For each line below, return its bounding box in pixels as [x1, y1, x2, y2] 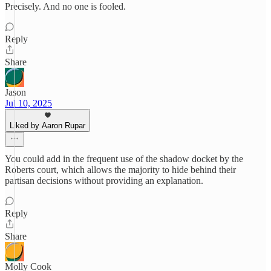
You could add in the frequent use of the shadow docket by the [5, 154, 243, 164]
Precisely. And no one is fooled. [5, 1, 126, 11]
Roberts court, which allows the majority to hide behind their [5, 165, 236, 175]
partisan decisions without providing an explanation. [5, 175, 203, 186]
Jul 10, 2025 [5, 98, 52, 108]
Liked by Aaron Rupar [10, 121, 85, 130]
